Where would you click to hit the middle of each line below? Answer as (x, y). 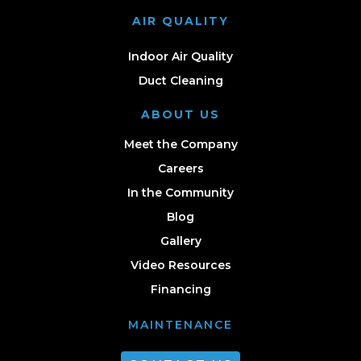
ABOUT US (180, 114)
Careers (180, 168)
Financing (180, 289)
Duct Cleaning (180, 80)
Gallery (180, 241)
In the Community (180, 192)
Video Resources (180, 265)
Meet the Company (180, 144)
